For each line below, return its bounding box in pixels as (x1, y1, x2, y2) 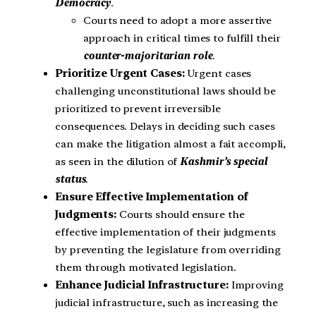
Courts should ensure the (119, 208, 245, 221)
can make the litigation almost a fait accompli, (55, 138, 286, 151)
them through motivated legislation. (55, 261, 239, 274)
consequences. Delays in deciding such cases (55, 120, 275, 133)
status (55, 173, 86, 186)
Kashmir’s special (180, 155, 267, 169)
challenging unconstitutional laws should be (55, 85, 276, 98)
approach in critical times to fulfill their (83, 32, 281, 45)
